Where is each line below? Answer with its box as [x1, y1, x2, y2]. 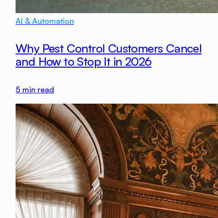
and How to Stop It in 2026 [16, 54, 152, 69]
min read [20, 85, 54, 95]
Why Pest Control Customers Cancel [16, 40, 202, 55]
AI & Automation [16, 16, 74, 26]
